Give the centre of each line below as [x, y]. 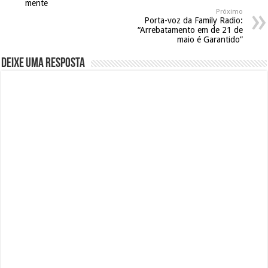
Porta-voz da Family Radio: [193, 21]
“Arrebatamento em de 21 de [190, 30]
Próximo [229, 12]
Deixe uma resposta [43, 64]
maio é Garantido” [210, 40]
